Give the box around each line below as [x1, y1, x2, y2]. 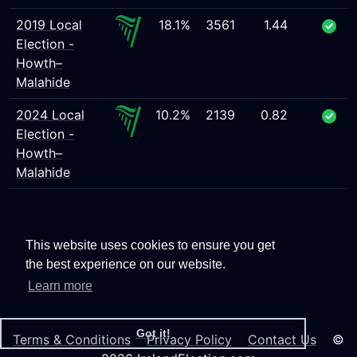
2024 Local [16, 107, 84, 123]
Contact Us [248, 331, 316, 347]
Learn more [28, 279, 93, 293]
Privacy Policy [147, 331, 232, 347]
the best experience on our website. [25, 257, 226, 272]
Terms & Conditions [13, 331, 131, 347]
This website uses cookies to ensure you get [25, 238, 275, 253]
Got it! [135, 327, 171, 340]
